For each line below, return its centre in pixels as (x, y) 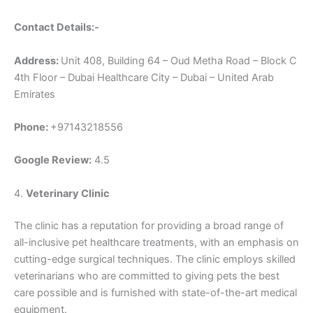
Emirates (35, 94)
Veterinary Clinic (68, 193)
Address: (37, 60)
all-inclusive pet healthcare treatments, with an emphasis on (156, 242)
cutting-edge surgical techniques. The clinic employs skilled (155, 259)
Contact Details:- (57, 28)
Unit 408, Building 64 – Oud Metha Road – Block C (179, 60)
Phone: (32, 128)
